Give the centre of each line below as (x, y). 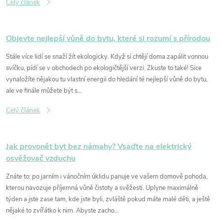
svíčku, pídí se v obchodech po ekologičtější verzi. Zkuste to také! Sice (104, 68)
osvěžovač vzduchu (41, 158)
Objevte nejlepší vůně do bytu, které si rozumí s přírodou (108, 38)
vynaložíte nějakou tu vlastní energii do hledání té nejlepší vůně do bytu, (107, 79)
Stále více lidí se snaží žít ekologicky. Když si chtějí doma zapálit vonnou (107, 57)
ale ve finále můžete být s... (44, 91)
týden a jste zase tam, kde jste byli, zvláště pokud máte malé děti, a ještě (108, 199)
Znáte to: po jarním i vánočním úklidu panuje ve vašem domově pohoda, (107, 177)
